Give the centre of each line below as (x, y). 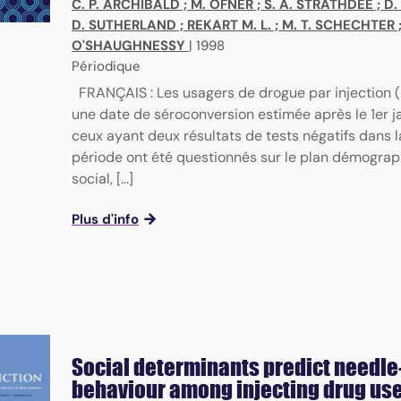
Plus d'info (105, 220)
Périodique (106, 67)
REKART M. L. (229, 26)
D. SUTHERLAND (124, 26)
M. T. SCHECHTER (338, 26)
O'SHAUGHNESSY (128, 46)
